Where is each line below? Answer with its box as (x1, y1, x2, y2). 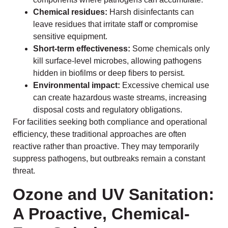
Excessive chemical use (120, 81, 209, 90)
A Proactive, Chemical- (13, 204, 190, 223)
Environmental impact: (33, 81, 120, 90)
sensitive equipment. (33, 32, 107, 41)
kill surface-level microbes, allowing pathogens (33, 56, 202, 66)
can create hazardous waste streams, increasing (33, 93, 207, 102)
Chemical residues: (33, 8, 107, 17)
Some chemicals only (130, 44, 210, 53)
